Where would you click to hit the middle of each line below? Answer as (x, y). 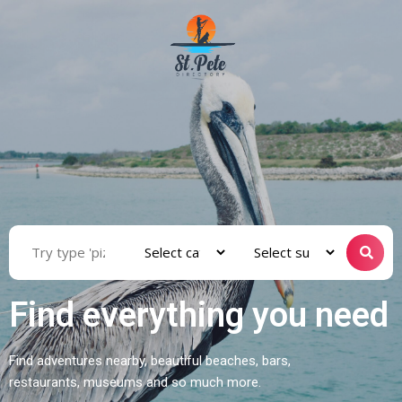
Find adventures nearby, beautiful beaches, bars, (150, 360)
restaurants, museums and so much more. (135, 382)
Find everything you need (199, 315)
